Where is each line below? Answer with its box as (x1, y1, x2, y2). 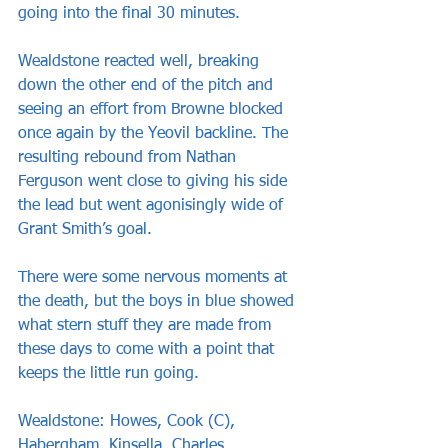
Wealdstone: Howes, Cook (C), (18, 413, 240, 430)
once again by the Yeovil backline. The (18, 125, 293, 142)
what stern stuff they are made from (18, 317, 276, 334)
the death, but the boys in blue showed (18, 293, 299, 310)
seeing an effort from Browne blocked (18, 101, 288, 118)
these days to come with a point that (18, 341, 279, 358)
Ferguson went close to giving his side (18, 173, 292, 190)
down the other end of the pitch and (18, 77, 278, 94)
